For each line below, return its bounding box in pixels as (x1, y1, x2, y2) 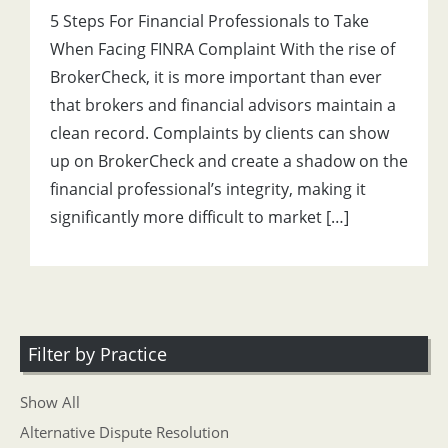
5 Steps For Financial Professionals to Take (50, 10, 369, 32)
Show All (20, 392, 80, 412)
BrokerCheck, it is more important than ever (50, 66, 382, 88)
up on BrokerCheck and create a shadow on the (50, 150, 408, 172)
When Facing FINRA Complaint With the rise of (50, 38, 395, 60)
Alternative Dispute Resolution (20, 422, 229, 442)
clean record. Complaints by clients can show (50, 122, 389, 144)
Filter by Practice (28, 342, 167, 366)
